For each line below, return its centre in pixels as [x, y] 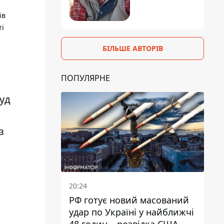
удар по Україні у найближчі [131, 212]
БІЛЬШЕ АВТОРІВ [132, 48]
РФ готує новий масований [129, 200]
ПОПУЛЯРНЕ [85, 78]
